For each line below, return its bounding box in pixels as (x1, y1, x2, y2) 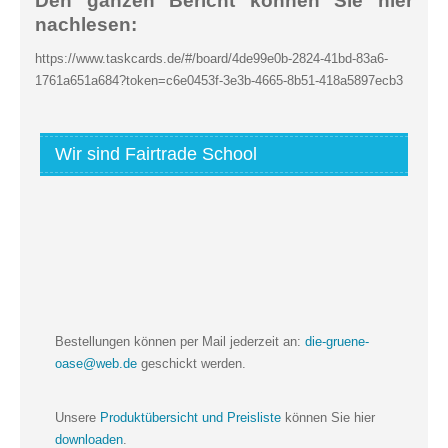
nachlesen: (35, 13, 137, 35)
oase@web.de (55, 355, 137, 371)
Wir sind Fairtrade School (55, 143, 257, 164)
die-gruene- (305, 333, 369, 349)
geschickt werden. (137, 355, 246, 371)
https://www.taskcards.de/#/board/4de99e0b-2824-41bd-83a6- (35, 51, 388, 67)
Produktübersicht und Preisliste (100, 409, 281, 425)
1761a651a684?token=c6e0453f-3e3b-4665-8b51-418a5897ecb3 (35, 73, 403, 89)
